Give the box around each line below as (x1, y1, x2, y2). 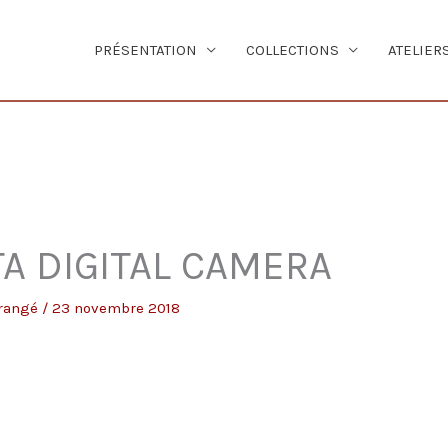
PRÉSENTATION (93, 41, 197, 59)
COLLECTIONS (245, 41, 339, 59)
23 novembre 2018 (52, 299, 181, 318)
